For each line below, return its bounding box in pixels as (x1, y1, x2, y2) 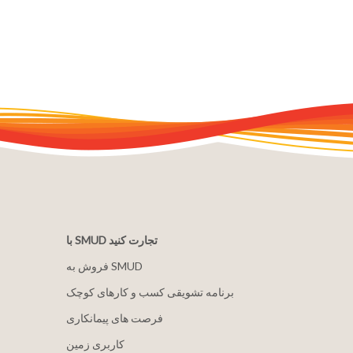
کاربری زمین (65, 337, 124, 351)
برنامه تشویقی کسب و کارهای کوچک (65, 285, 234, 299)
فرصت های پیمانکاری (65, 311, 163, 325)
